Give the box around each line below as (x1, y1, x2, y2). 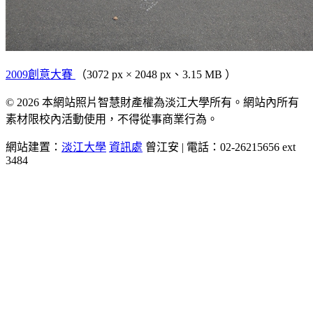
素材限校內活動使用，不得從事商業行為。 (6, 112, 218, 125)
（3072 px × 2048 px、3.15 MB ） (75, 68, 236, 80)
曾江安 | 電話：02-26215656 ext (143, 140, 296, 153)
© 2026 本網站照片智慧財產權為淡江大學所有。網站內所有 (6, 96, 299, 108)
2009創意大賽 (6, 68, 75, 80)
